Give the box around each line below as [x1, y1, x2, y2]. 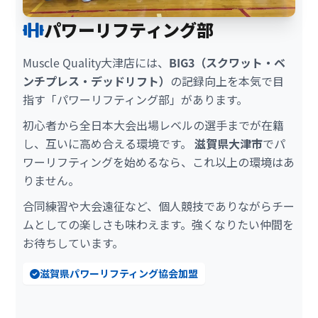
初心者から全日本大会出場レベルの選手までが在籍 [23, 116, 285, 134]
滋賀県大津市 [194, 135, 263, 153]
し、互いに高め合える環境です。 [23, 135, 195, 153]
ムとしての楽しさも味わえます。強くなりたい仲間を [23, 216, 295, 234]
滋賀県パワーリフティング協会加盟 [40, 266, 199, 281]
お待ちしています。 [23, 234, 124, 252]
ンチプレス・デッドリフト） [23, 72, 171, 90]
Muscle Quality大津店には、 [23, 54, 170, 72]
